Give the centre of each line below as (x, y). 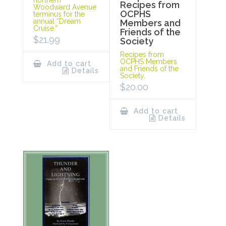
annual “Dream (57, 21)
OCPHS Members (148, 61)
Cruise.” (45, 28)
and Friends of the (149, 68)
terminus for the (59, 14)
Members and (150, 23)
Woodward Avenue (65, 7)
